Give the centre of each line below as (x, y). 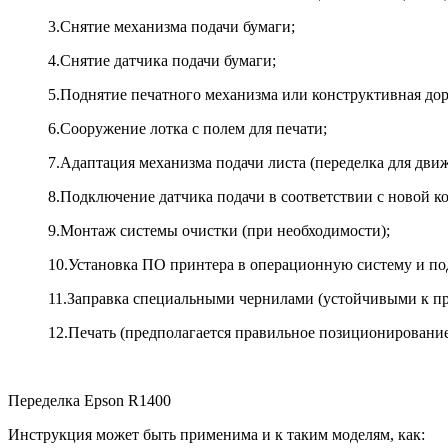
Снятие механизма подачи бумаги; (177, 27)
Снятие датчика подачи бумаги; (168, 61)
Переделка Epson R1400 (89, 401)
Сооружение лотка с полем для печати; (193, 129)
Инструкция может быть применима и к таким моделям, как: (216, 435)
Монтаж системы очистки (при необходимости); (225, 231)
